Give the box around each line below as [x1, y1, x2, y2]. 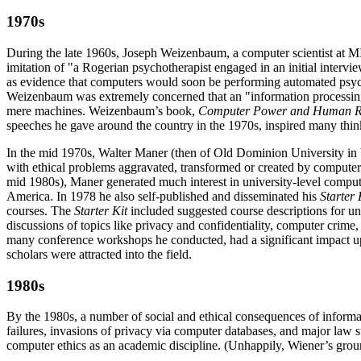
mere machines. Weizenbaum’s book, [6, 103, 198, 118]
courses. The [6, 203, 74, 218]
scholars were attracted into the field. [6, 247, 192, 261]
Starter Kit [74, 203, 127, 218]
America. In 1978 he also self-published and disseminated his [6, 189, 320, 203]
